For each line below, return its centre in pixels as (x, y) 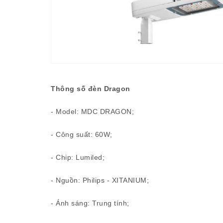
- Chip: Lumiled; (78, 157)
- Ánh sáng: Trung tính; (90, 203)
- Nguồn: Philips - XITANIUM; (100, 180)
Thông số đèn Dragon (91, 89)
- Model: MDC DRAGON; (92, 111)
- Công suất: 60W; (82, 134)
